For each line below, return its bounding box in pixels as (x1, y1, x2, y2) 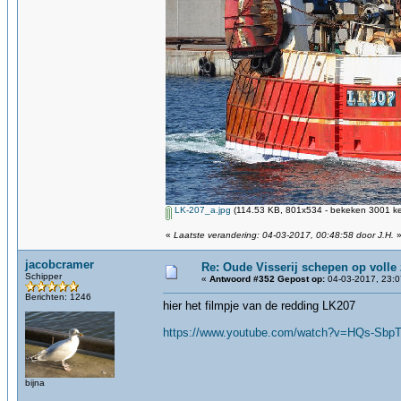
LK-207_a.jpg (172, 205, 231, 215)
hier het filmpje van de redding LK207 (163, 299, 355, 312)
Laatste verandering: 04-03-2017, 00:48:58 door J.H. (174, 230, 394, 240)
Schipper (25, 271, 62, 281)
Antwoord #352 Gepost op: (209, 274, 325, 284)
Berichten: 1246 (25, 292, 91, 302)
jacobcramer (25, 258, 94, 271)
